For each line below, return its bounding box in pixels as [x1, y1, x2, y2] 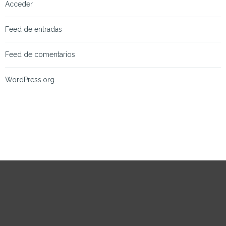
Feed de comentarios [5, 50, 75, 59]
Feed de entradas [5, 25, 62, 33]
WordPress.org [5, 76, 54, 84]
